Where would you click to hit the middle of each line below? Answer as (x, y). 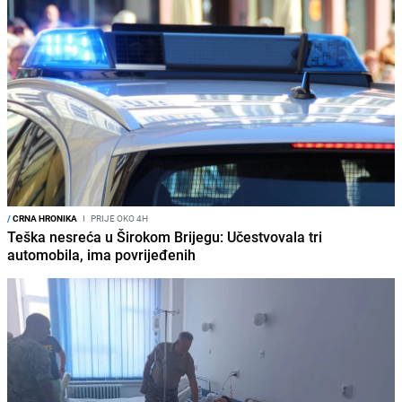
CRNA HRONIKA (44, 218)
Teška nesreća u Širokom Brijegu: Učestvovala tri (165, 237)
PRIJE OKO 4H (118, 218)
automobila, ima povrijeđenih (101, 255)
